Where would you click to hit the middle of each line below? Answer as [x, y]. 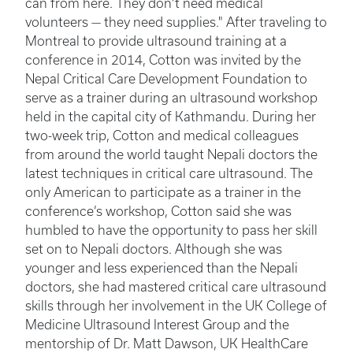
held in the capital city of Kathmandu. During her [171, 117]
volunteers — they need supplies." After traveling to [176, 22]
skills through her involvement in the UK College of [176, 306]
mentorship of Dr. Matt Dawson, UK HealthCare [167, 344]
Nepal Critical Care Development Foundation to [166, 79]
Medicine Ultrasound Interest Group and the [157, 325]
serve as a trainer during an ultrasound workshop [171, 98]
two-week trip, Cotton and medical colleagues [162, 136]
